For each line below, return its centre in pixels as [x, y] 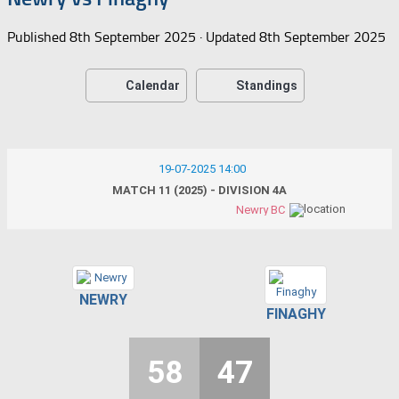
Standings [267, 85]
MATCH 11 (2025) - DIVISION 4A [199, 190]
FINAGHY [296, 313]
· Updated [228, 37]
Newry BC [261, 209]
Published [38, 37]
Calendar [153, 85]
